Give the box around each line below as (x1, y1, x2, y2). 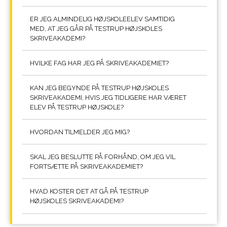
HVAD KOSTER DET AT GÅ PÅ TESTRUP (30, 187, 148, 196)
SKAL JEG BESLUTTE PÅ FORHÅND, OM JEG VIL (30, 153, 175, 161)
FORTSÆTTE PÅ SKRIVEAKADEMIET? (30, 163, 143, 171)
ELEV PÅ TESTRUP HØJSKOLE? (30, 103, 124, 111)
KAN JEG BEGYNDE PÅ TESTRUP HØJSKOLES (30, 84, 169, 92)
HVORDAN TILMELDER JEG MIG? (30, 128, 130, 136)
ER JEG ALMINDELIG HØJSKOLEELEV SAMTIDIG (30, 15, 175, 23)
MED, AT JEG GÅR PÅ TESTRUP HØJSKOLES (30, 25, 162, 33)
